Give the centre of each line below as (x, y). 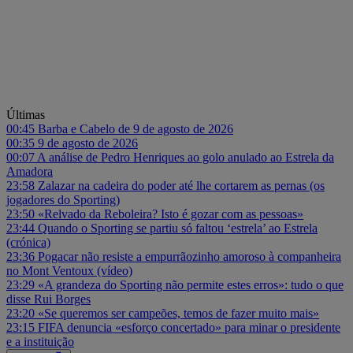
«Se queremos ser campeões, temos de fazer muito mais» (178, 313)
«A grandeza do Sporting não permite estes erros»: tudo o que (191, 284)
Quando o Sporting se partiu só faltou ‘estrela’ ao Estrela (178, 228)
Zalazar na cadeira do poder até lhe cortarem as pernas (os (181, 185)
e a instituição (40, 341)
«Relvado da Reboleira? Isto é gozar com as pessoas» (171, 214)
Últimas (26, 114)
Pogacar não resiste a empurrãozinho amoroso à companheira (190, 256)
